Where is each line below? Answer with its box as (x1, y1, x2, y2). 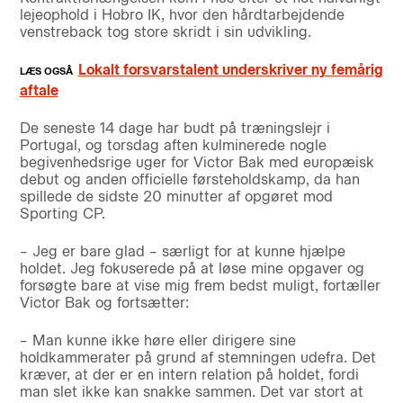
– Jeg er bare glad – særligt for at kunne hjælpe (19, 242, 345, 260)
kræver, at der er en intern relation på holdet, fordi (19, 365, 359, 383)
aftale (19, 81, 58, 99)
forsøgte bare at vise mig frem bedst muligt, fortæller (19, 276, 381, 294)
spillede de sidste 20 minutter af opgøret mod (19, 187, 333, 205)
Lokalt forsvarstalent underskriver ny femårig (77, 61, 383, 79)
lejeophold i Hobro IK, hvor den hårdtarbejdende (19, 6, 345, 24)
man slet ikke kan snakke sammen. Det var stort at (19, 382, 363, 400)
